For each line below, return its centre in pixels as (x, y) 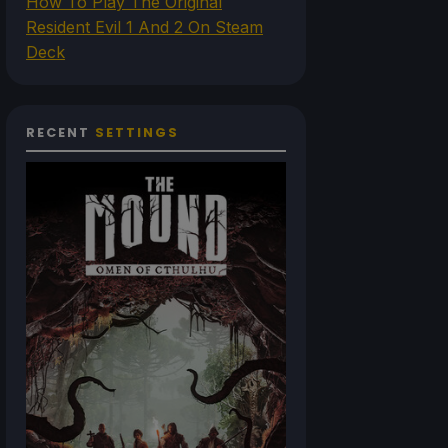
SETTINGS (137, 133)
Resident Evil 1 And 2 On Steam (144, 27)
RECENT (60, 133)
